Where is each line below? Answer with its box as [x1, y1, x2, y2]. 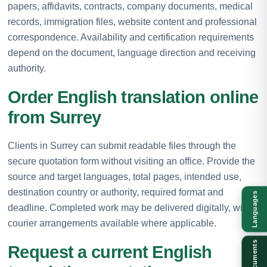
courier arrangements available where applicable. [8, 218, 216, 228]
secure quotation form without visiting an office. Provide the [8, 156, 255, 166]
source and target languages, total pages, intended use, [8, 171, 241, 182]
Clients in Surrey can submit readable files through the [8, 140, 236, 151]
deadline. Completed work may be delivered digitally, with [8, 202, 250, 213]
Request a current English [8, 242, 212, 262]
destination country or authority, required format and [8, 187, 223, 197]
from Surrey [8, 107, 101, 127]
